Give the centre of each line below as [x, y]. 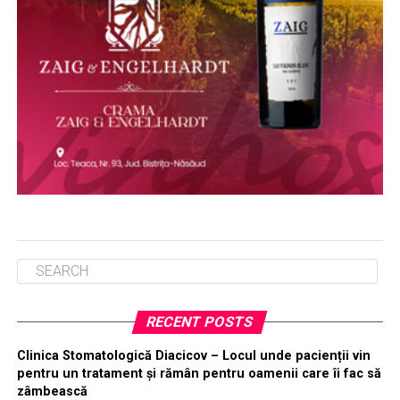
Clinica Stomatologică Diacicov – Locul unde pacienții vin [193, 355]
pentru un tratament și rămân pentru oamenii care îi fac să [199, 373]
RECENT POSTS [200, 321]
